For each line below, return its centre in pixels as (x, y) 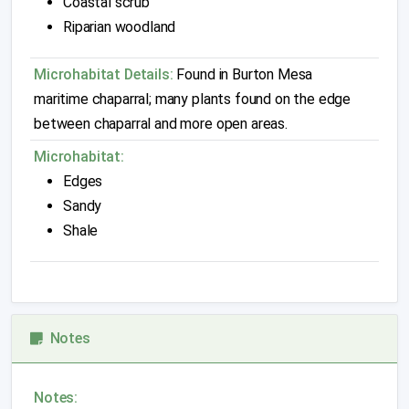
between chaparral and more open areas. (161, 124)
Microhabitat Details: (104, 74)
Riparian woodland (120, 27)
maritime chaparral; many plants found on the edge (193, 99)
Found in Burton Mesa (243, 74)
